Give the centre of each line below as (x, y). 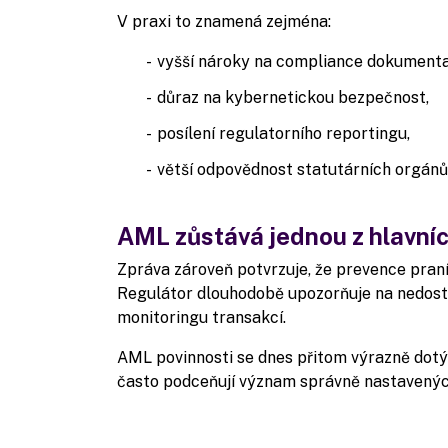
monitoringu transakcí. (201, 317)
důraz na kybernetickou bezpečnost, (295, 97)
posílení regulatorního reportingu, (285, 133)
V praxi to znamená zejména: (224, 21)
